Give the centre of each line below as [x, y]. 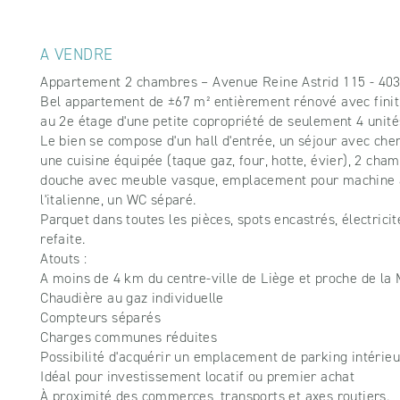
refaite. [63, 239]
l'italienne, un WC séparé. [118, 200]
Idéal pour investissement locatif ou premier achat [198, 377]
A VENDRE [77, 55]
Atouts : [64, 259]
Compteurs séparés [101, 318]
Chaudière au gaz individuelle [132, 298]
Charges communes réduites [129, 337]
